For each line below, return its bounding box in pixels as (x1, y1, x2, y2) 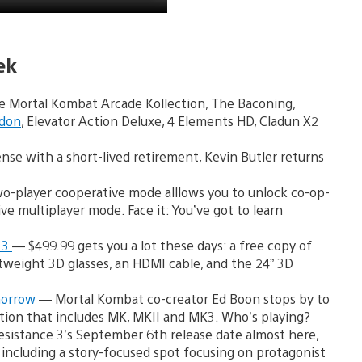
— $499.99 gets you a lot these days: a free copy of (12, 236, 312, 254)
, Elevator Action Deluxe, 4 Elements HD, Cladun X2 (21, 112, 318, 129)
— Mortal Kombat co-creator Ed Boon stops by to (39, 289, 330, 307)
